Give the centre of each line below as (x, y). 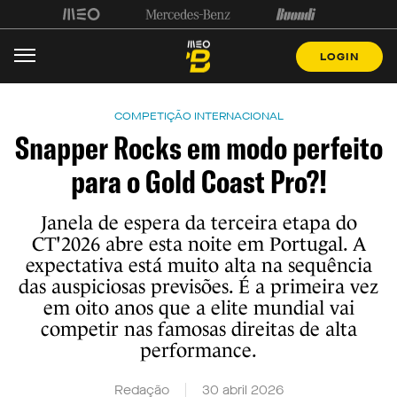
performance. (198, 350)
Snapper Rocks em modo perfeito (198, 148)
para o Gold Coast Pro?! (198, 181)
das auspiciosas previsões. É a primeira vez (198, 287)
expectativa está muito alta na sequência (198, 265)
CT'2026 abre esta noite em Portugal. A (198, 244)
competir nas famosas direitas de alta (198, 329)
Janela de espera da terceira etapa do (198, 223)
